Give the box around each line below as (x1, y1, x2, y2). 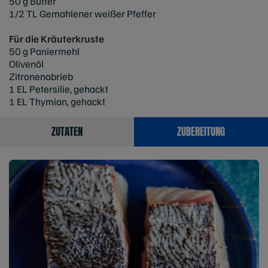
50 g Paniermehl (9, 44, 80, 57)
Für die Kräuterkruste (9, 32, 104, 45)
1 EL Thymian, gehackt (9, 95, 105, 108)
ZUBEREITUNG (177, 124, 225, 140)
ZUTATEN (51, 124, 83, 140)
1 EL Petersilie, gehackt (9, 82, 108, 95)
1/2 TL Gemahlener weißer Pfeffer (9, 7, 156, 20)
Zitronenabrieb (9, 69, 73, 83)
